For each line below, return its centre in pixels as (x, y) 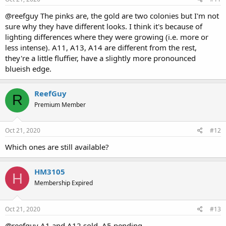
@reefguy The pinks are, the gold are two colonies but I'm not (112, 15)
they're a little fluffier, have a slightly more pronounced (100, 58)
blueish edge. (29, 68)
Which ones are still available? (57, 147)
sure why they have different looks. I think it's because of (104, 26)
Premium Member (60, 104)
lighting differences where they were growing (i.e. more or (107, 37)
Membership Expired (64, 183)
